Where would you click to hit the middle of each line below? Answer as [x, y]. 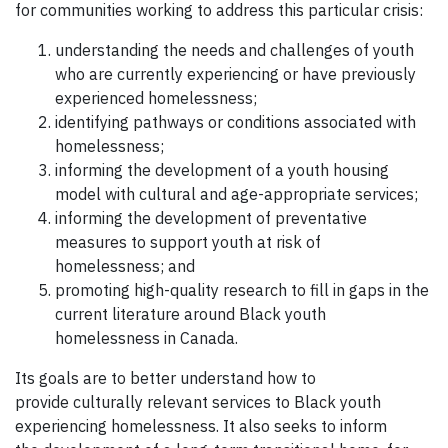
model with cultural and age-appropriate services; [236, 194]
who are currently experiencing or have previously [235, 74]
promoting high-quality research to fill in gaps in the [242, 290]
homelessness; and [125, 266]
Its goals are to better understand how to [165, 378]
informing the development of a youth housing [222, 170]
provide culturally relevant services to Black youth [198, 402]
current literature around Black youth [190, 314]
